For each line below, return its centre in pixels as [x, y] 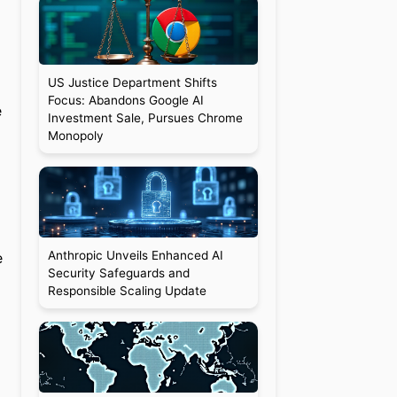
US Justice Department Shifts [132, 82]
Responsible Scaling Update [127, 291]
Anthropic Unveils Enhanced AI [135, 255]
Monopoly [75, 136]
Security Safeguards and [118, 273]
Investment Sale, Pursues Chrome [145, 118]
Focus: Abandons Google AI [125, 100]
